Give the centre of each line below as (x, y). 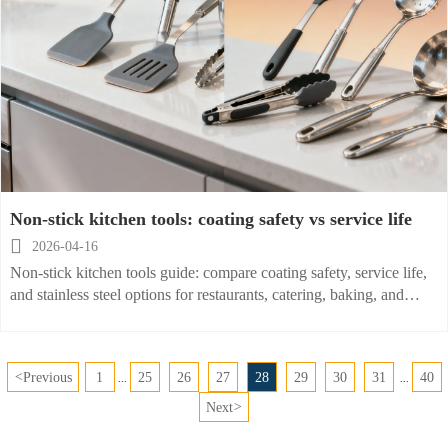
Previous (47, 377)
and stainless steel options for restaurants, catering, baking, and (206, 294)
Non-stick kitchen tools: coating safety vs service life (210, 218)
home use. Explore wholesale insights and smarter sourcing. (197, 316)
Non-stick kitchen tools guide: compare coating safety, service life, (218, 272)
